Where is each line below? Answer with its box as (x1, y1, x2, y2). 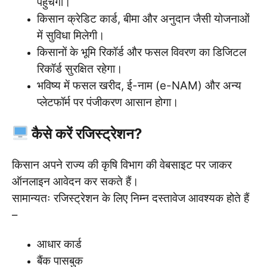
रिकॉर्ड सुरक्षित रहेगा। (37, 61, 123, 76)
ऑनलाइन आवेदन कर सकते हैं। (12, 174, 139, 188)
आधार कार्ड (37, 237, 82, 251)
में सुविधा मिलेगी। (37, 28, 105, 42)
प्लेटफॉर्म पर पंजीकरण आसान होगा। (37, 95, 179, 109)
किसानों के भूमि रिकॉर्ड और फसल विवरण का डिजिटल (37, 45, 246, 59)
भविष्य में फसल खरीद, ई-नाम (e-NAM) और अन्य (37, 78, 241, 92)
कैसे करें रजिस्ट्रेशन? (28, 125, 143, 142)
